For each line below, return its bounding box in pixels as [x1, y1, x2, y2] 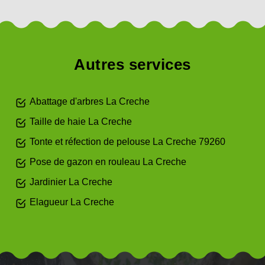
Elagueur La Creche [30, 197, 114, 207]
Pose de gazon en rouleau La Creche [30, 157, 186, 167]
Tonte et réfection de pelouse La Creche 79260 [30, 137, 225, 147]
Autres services [74, 56, 191, 73]
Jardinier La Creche [30, 177, 112, 187]
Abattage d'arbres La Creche [30, 96, 150, 106]
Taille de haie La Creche [30, 117, 132, 127]
